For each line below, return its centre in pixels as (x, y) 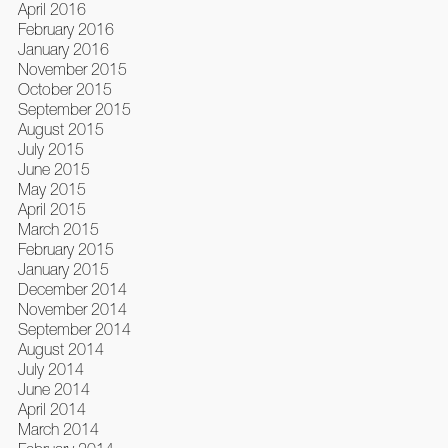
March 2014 (58, 429)
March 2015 (58, 229)
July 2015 (50, 149)
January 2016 (63, 49)
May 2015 (51, 189)
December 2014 (72, 289)
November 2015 (72, 69)
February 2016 (65, 29)
